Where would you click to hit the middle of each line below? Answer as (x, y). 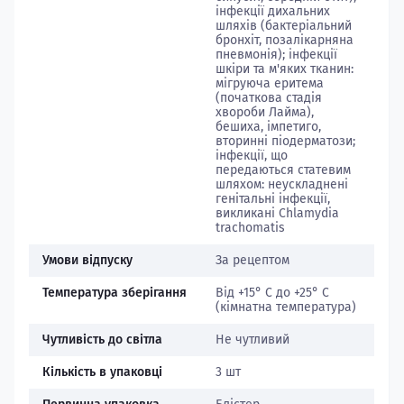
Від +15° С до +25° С (272, 293)
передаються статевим (283, 170)
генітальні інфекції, (272, 199)
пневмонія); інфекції (276, 55)
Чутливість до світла (102, 340)
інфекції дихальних (272, 11)
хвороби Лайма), (264, 112)
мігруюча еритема (269, 83)
